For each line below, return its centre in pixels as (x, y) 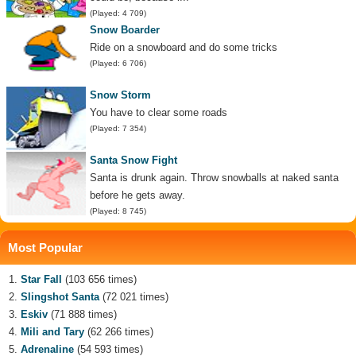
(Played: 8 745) (118, 211)
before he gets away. (137, 195)
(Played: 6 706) (118, 64)
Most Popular (45, 248)
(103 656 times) (99, 280)
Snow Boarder (125, 30)
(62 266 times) (119, 332)
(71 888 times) (82, 315)
